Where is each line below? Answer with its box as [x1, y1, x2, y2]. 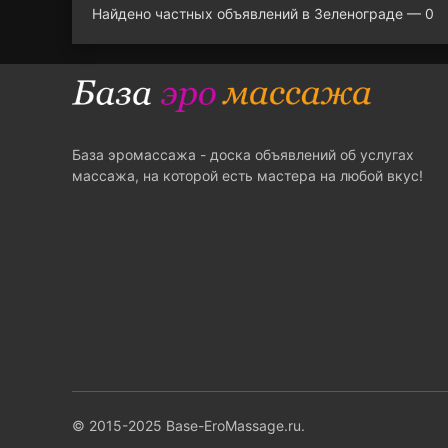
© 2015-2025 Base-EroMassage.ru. [72, 416, 305, 434]
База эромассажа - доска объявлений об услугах [72, 146, 414, 164]
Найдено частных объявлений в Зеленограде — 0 [92, 5, 434, 23]
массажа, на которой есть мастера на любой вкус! [72, 167, 423, 185]
